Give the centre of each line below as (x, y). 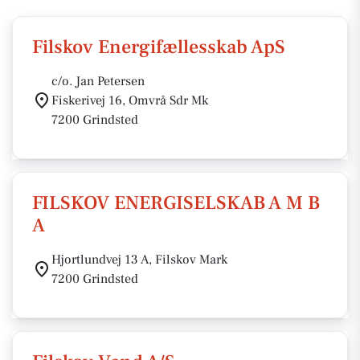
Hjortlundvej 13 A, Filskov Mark (139, 260)
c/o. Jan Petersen (98, 81)
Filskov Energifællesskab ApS (159, 47)
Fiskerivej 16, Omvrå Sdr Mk (130, 100)
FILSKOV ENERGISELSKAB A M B (176, 203)
